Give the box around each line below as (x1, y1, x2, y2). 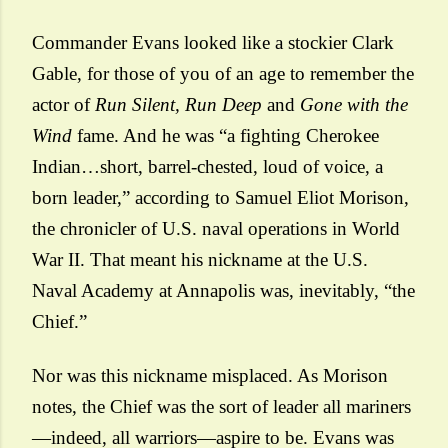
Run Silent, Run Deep (95, 94, 262, 115)
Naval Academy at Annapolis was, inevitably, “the (32, 280, 415, 301)
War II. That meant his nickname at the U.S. (32, 249, 368, 270)
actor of (32, 94, 95, 115)
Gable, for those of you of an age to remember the (32, 63, 414, 84)
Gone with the (300, 94, 408, 115)
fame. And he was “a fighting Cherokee (72, 125, 379, 146)
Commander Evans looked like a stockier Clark (32, 32, 394, 53)
